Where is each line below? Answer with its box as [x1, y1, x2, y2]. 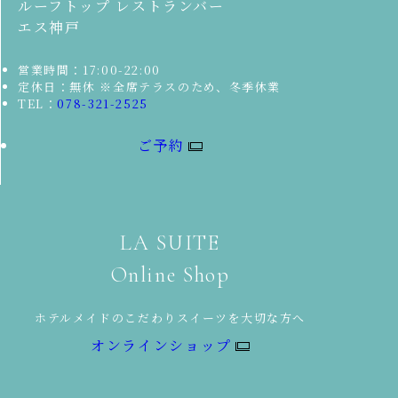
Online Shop [110, 262, 230, 289]
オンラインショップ [91, 334, 232, 355]
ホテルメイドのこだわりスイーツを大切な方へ [34, 309, 306, 327]
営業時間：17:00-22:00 [18, 61, 161, 79]
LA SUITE [120, 230, 220, 257]
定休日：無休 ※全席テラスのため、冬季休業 [18, 78, 282, 96]
